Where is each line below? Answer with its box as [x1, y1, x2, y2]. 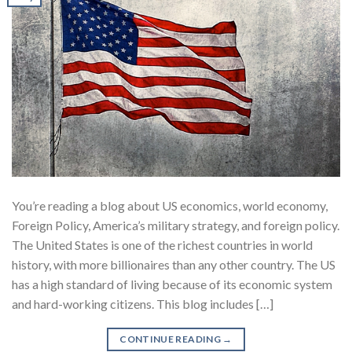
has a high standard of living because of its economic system [12, 276, 332, 291]
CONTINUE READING [119, 332, 223, 345]
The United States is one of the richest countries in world [12, 236, 313, 252]
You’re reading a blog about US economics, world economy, [12, 197, 328, 213]
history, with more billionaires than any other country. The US [12, 256, 335, 272]
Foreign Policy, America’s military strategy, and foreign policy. [12, 217, 339, 233]
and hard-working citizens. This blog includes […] [12, 295, 273, 311]
